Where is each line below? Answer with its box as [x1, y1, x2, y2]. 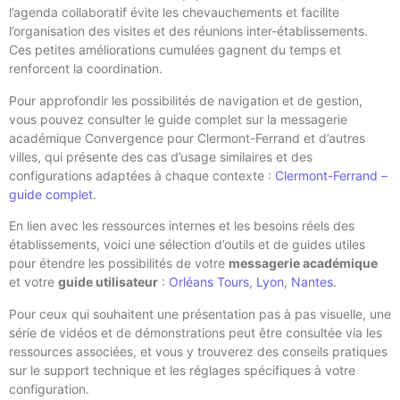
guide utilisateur [58, 274, 158, 290]
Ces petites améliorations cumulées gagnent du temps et [9, 42, 341, 58]
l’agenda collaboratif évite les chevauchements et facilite [9, 4, 339, 21]
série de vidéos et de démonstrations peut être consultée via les [9, 324, 382, 340]
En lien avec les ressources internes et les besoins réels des [9, 218, 354, 234]
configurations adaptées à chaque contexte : [9, 167, 275, 183]
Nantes [291, 274, 333, 290]
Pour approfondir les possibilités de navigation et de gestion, [9, 92, 362, 108]
